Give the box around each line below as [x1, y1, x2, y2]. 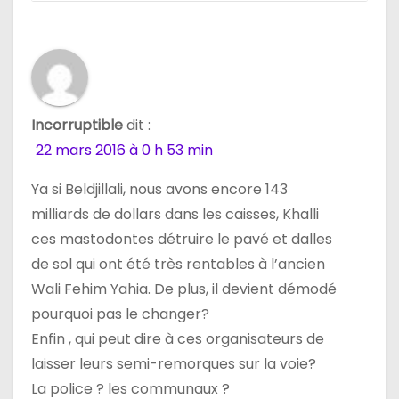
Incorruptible [31, 114, 123, 135]
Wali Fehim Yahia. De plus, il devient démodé [31, 278, 337, 299]
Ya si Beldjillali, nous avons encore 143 [31, 178, 288, 199]
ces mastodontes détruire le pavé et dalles [31, 228, 332, 249]
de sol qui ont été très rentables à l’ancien [31, 253, 325, 274]
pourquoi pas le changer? [31, 303, 209, 324]
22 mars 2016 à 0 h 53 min [36, 139, 213, 160]
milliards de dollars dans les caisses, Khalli [31, 203, 319, 224]
